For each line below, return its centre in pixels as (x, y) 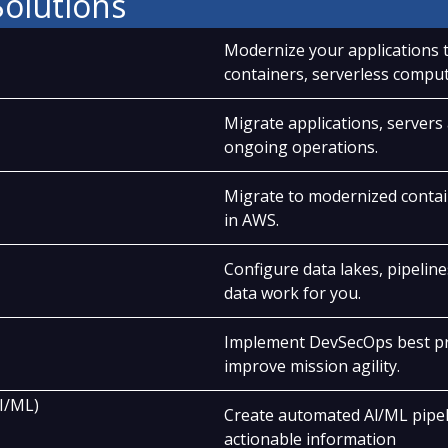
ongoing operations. (301, 147)
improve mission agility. (312, 366)
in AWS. (251, 220)
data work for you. (292, 293)
